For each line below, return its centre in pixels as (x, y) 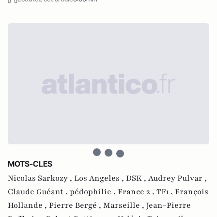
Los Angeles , (100, 178)
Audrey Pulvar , (178, 178)
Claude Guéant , (39, 192)
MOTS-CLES (30, 163)
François (192, 192)
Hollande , (28, 205)
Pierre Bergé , (76, 205)
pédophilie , (94, 192)
